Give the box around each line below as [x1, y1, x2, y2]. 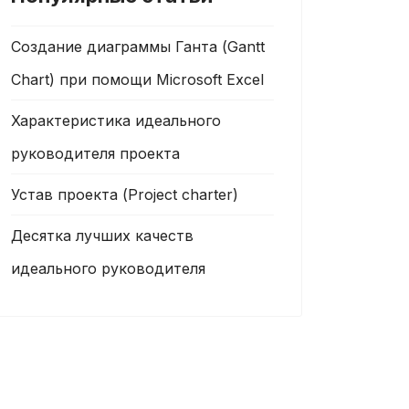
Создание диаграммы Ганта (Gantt [11, 37, 265, 56]
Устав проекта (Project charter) [11, 185, 238, 204]
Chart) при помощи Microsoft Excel [11, 70, 264, 89]
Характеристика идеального [11, 111, 221, 130]
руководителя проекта [11, 144, 180, 163]
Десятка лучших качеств [11, 226, 194, 245]
